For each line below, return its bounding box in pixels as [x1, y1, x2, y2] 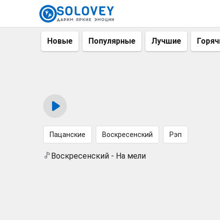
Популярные [88, 36, 136, 46]
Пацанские [50, 131, 85, 138]
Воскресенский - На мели [51, 151, 146, 161]
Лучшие [151, 36, 181, 46]
